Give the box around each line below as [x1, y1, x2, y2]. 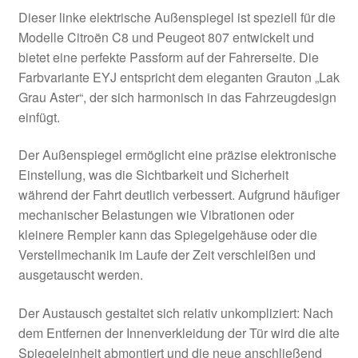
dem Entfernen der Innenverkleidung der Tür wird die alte [18, 323, 340, 342]
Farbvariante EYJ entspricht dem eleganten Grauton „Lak [18, 67, 340, 86]
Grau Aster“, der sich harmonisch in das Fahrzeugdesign [18, 87, 336, 106]
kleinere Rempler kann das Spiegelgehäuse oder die [18, 225, 317, 245]
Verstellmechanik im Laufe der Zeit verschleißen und [18, 245, 316, 265]
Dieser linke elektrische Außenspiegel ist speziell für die [18, 7, 336, 26]
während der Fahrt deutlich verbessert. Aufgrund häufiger [18, 185, 340, 205]
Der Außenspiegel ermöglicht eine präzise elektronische [18, 145, 336, 165]
